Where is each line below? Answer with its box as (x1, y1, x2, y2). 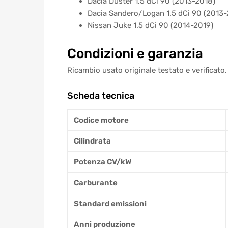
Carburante (74, 178, 118, 188)
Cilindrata (74, 136, 111, 146)
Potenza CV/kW (74, 157, 131, 167)
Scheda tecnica (67, 90, 134, 102)
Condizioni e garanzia (67, 46, 203, 62)
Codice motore (74, 116, 129, 125)
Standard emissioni (74, 199, 147, 209)
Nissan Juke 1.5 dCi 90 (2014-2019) (88, 20, 213, 30)
